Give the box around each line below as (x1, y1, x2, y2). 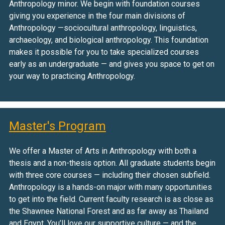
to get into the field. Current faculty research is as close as (9, 194, 213, 204)
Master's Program (9, 119, 106, 134)
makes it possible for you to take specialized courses (9, 47, 199, 57)
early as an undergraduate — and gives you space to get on (9, 59, 214, 69)
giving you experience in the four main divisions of (9, 11, 185, 21)
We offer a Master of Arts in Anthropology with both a (9, 146, 196, 156)
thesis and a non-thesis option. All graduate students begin (9, 158, 215, 168)
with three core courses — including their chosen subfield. (9, 170, 210, 180)
